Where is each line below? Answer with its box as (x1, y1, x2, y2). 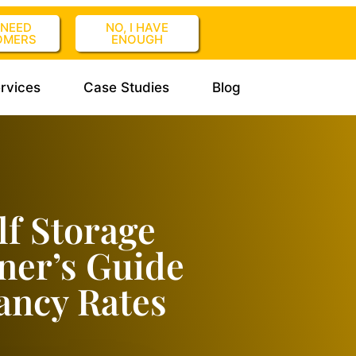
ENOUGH (110, 32, 163, 47)
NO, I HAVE (105, 20, 168, 35)
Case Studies (83, 79, 169, 95)
